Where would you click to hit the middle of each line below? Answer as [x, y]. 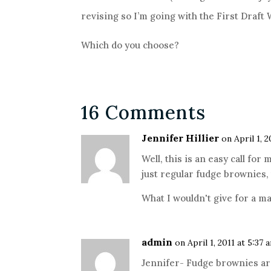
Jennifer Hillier [181, 138]
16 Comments [144, 112]
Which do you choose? [130, 45]
